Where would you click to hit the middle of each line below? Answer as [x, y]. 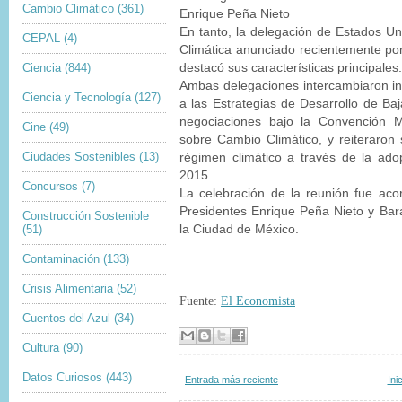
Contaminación [61, 259]
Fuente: [200, 301]
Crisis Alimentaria [68, 288]
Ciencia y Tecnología [77, 97]
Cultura [41, 348]
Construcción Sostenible [86, 216]
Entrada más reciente [232, 380]
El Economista [258, 301]
